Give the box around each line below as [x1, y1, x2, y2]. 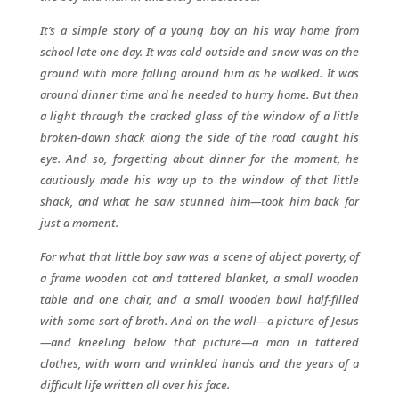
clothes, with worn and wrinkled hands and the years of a [39, 355, 360, 371]
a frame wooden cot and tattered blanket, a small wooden [39, 270, 360, 286]
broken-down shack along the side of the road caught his [39, 129, 360, 145]
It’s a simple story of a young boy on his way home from [39, 22, 360, 38]
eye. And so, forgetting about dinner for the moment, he [39, 151, 360, 167]
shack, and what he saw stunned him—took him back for [39, 193, 360, 209]
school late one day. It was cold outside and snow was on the [39, 44, 360, 60]
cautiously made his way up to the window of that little [39, 172, 360, 188]
